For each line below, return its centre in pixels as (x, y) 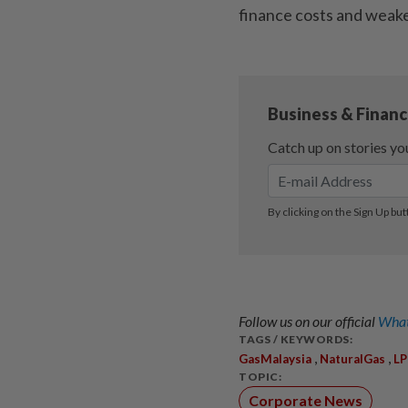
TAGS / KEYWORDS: (296, 339)
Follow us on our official (308, 321)
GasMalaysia (275, 358)
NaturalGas (352, 358)
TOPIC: (260, 376)
